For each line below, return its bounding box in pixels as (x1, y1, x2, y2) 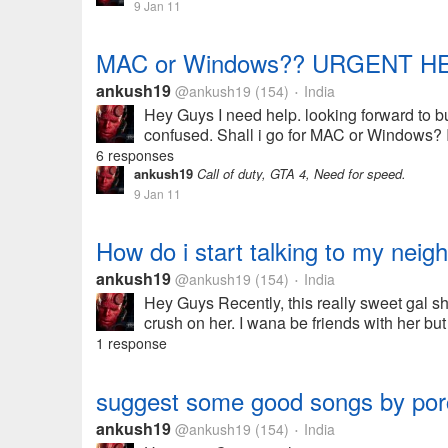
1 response (96, 333, 167, 353)
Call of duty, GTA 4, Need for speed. (193, 164, 406, 183)
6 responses (96, 145, 174, 165)
